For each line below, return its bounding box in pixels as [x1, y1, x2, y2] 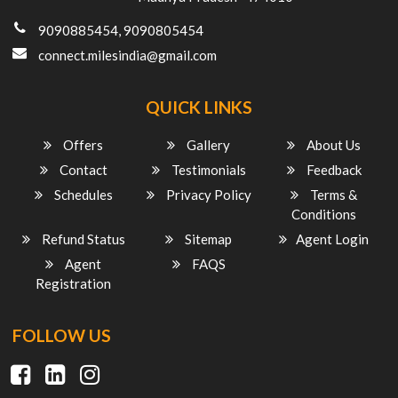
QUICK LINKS [146, 96, 252, 117]
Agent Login [296, 230, 370, 247]
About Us [304, 136, 362, 153]
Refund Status [38, 230, 125, 247]
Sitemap [182, 230, 233, 247]
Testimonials [168, 161, 246, 178]
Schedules [51, 186, 113, 203]
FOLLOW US [12, 324, 111, 346]
